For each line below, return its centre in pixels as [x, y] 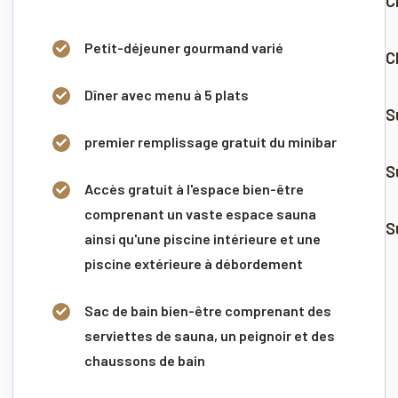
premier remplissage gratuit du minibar [211, 141]
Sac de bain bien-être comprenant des [208, 310]
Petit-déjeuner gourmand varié [184, 47]
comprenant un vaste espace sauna [200, 213]
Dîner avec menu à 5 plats [167, 94]
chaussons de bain [145, 360]
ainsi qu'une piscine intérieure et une [203, 238]
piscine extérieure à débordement [194, 263]
